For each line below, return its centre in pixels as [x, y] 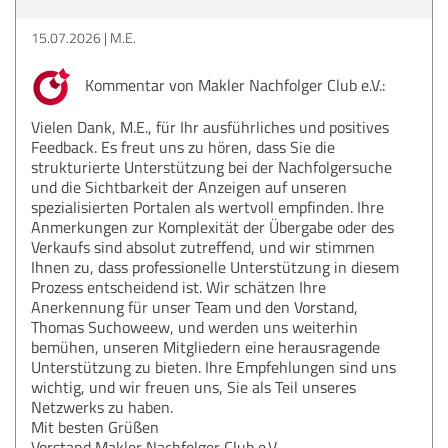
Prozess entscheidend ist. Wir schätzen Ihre [178, 286]
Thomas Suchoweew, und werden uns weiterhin [194, 326]
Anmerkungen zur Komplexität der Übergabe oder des [212, 226]
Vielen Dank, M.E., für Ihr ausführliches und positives [210, 126]
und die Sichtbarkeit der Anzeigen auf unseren [189, 186]
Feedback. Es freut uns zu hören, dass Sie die [183, 146]
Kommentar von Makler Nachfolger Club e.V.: [233, 84]
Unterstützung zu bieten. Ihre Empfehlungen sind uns [213, 366]
